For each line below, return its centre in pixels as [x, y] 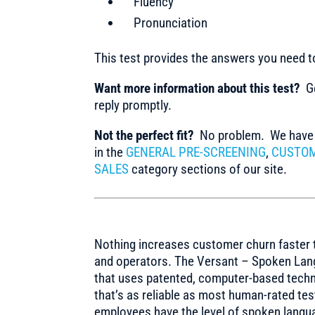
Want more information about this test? [198, 88]
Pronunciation [171, 22]
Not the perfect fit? [144, 135]
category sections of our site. [208, 169]
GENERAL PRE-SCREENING [196, 152]
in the [110, 152]
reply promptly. [133, 105]
